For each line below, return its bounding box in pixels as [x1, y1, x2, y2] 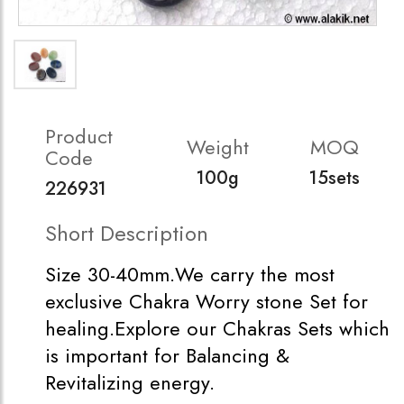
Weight [186, 133, 249, 161]
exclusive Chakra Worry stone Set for [45, 287, 368, 316]
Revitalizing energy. [45, 368, 215, 397]
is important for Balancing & [45, 341, 289, 370]
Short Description [45, 217, 208, 249]
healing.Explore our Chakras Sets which [45, 314, 390, 343]
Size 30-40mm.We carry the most [45, 260, 335, 289]
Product [45, 122, 113, 151]
